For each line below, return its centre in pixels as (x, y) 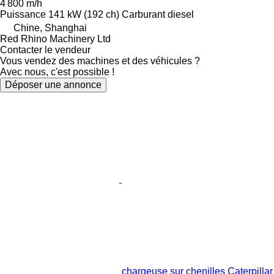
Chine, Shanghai (50, 28)
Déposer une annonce (53, 84)
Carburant (143, 14)
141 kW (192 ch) (84, 14)
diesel (181, 14)
